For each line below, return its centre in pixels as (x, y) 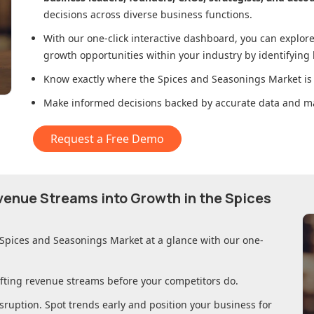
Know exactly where (91, 79)
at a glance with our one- (203, 240)
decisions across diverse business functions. (148, 15)
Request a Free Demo (107, 139)
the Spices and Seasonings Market (220, 79)
